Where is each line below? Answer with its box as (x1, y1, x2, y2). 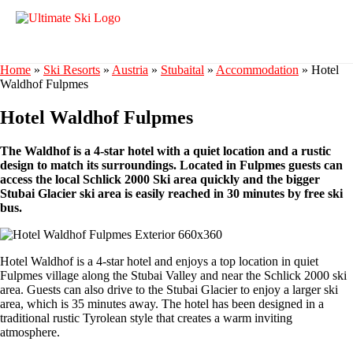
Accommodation (216, 63, 299, 76)
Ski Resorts (43, 63, 100, 76)
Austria (112, 63, 148, 76)
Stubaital (161, 63, 204, 76)
